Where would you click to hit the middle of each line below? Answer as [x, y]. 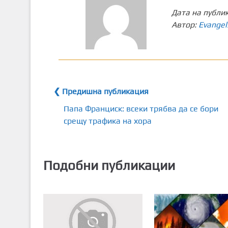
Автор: [185, 25]
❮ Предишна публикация [101, 91]
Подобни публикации [109, 165]
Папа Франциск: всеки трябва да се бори [141, 109]
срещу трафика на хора [107, 121]
